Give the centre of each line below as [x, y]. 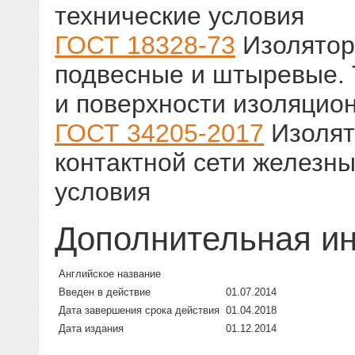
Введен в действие [105, 292]
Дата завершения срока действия [139, 311]
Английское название [110, 274]
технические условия [179, 16]
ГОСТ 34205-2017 [159, 134]
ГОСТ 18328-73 [145, 46]
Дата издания [91, 329]
